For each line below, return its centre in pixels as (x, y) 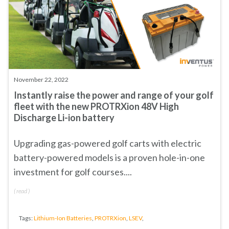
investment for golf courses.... (73, 172)
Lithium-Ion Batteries (63, 218)
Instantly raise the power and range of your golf (114, 95)
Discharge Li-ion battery (64, 118)
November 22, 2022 (41, 79)
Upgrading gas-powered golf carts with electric (108, 143)
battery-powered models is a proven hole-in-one (109, 157)
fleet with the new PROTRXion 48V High (96, 106)
